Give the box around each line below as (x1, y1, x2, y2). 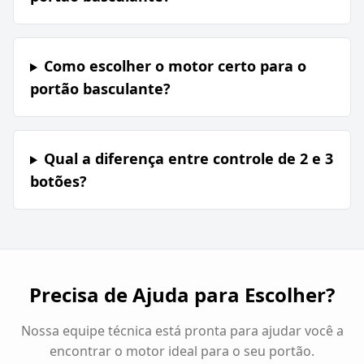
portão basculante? (30, 79, 171, 99)
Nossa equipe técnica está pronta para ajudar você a (20, 322, 344, 340)
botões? (30, 171, 87, 192)
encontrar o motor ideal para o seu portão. (50, 342, 314, 361)
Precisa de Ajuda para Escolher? (29, 281, 335, 309)
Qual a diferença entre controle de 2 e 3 (43, 149, 333, 169)
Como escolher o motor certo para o (43, 56, 306, 76)
